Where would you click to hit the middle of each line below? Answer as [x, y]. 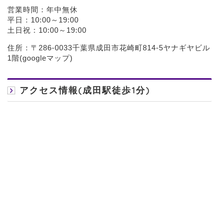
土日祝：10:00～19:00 [47, 30]
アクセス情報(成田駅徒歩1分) [85, 90]
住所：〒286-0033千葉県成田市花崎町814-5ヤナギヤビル [109, 47]
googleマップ [46, 58]
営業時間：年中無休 [43, 9]
